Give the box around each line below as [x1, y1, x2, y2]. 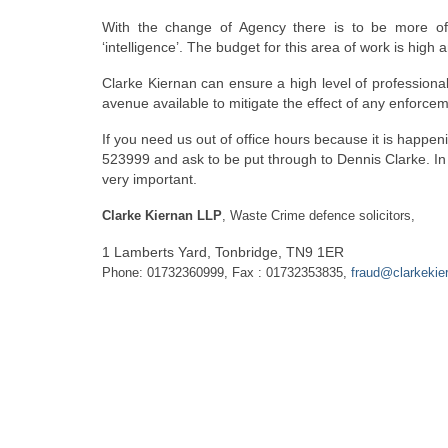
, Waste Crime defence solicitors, [222, 208, 415, 223]
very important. [102, 171, 197, 187]
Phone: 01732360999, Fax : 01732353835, [102, 265, 351, 280]
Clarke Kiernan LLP [102, 208, 222, 223]
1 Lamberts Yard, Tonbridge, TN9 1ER [102, 244, 344, 260]
